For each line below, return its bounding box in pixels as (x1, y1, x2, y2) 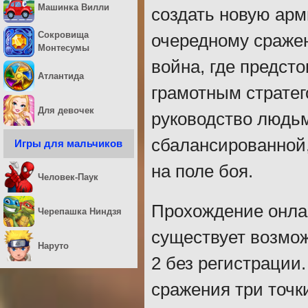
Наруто (38, 240, 69, 251)
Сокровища (38, 30, 89, 41)
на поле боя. (151, 162, 253, 181)
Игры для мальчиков (14, 137, 123, 149)
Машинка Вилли (38, 1, 109, 12)
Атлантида (38, 70, 84, 81)
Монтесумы (38, 43, 89, 54)
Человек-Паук (38, 171, 98, 182)
